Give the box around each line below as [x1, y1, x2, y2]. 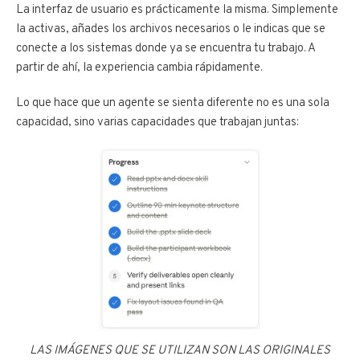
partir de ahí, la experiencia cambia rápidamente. [16, 60, 263, 76]
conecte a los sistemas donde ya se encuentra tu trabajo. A [16, 41, 315, 57]
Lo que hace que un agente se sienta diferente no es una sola [16, 96, 329, 112]
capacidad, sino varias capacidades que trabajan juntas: [16, 115, 299, 131]
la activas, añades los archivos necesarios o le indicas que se [16, 22, 325, 38]
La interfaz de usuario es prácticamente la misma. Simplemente [16, 2, 338, 18]
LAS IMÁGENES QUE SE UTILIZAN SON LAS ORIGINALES [30, 342, 330, 358]
